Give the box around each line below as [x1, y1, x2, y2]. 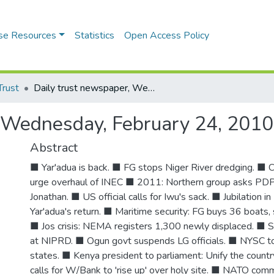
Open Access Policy [124, 29, 209, 42]
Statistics [74, 29, 114, 42]
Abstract [30, 139, 78, 156]
